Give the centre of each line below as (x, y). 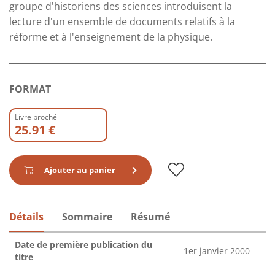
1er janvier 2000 (217, 250)
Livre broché (36, 117)
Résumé (150, 216)
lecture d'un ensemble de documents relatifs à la (122, 21)
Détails (26, 216)
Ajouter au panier (80, 170)
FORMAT (30, 89)
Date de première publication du (83, 244)
